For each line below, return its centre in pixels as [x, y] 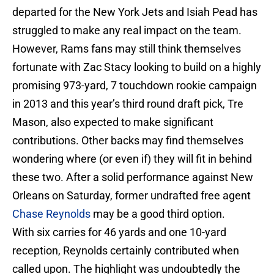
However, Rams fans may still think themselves [127, 49]
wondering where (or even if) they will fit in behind [132, 159]
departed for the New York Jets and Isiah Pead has [135, 12]
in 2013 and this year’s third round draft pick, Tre [128, 104]
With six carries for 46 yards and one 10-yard [119, 232]
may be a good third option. [159, 214]
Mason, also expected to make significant [113, 122]
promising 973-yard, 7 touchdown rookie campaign [135, 86]
